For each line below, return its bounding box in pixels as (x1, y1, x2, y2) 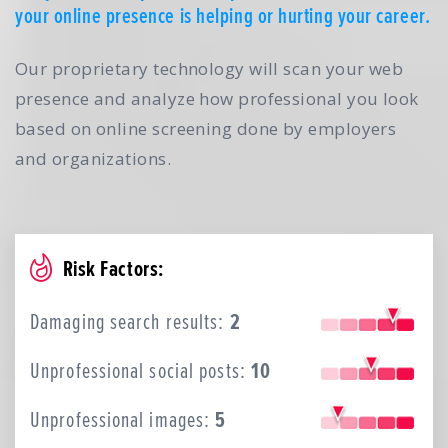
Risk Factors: (62, 253, 164, 285)
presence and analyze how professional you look (15, 87, 419, 111)
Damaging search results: (30, 306, 230, 338)
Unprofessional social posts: (30, 355, 251, 387)
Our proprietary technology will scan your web (15, 57, 404, 81)
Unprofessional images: (30, 404, 216, 436)
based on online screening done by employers (15, 117, 397, 141)
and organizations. (15, 147, 172, 171)
